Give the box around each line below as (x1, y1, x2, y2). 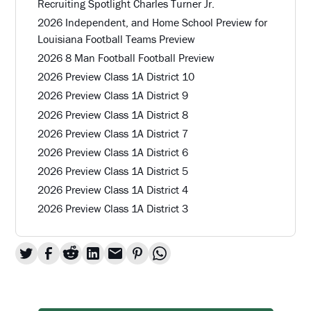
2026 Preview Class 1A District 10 (37, 69, 194, 84)
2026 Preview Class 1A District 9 (37, 88, 188, 103)
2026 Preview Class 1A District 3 (37, 201, 188, 216)
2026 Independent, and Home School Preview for (37, 15, 267, 29)
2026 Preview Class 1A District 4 (37, 183, 188, 197)
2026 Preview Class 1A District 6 (37, 144, 188, 159)
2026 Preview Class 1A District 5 (37, 164, 188, 178)
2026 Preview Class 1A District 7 (37, 126, 188, 140)
